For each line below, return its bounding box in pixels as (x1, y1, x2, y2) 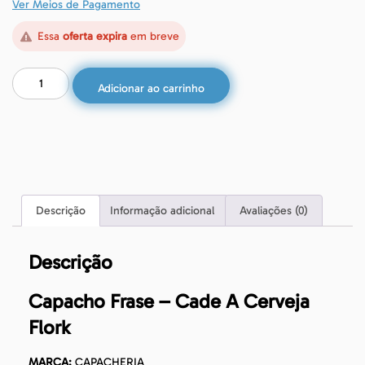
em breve (126, 29, 179, 44)
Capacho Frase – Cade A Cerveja (29, 288, 310, 313)
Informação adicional (110, 203, 215, 218)
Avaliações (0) (239, 203, 308, 218)
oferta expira (62, 29, 127, 44)
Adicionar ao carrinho (98, 81, 204, 96)
